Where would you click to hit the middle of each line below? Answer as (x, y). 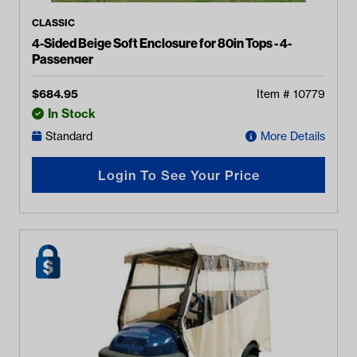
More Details (293, 136)
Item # (275, 94)
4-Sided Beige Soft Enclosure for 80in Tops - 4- (162, 43)
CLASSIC (53, 23)
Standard (69, 136)
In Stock (72, 114)
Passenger (63, 59)
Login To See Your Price (178, 175)
